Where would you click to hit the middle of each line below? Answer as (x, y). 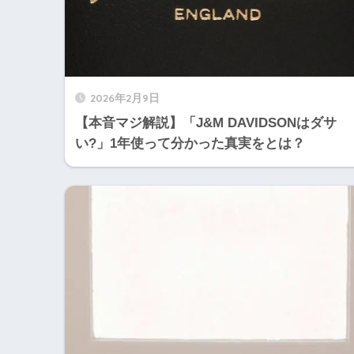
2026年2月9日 (125, 97)
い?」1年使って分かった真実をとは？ (190, 143)
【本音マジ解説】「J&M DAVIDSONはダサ (206, 122)
